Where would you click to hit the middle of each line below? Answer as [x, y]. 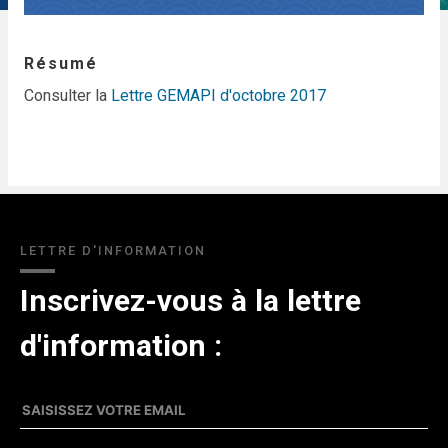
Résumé [61, 63]
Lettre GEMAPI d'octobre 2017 [218, 95]
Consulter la [67, 95]
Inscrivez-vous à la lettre [190, 300]
